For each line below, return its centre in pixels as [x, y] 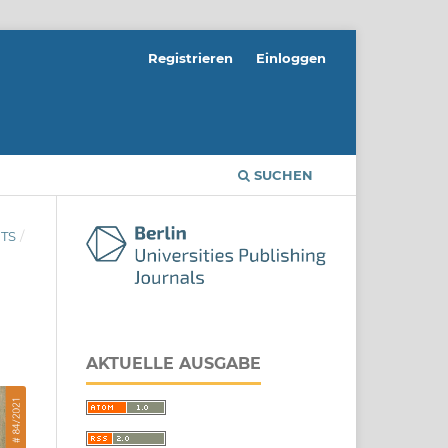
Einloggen [291, 57]
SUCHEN [281, 174]
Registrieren [191, 57]
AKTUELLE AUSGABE [173, 364]
